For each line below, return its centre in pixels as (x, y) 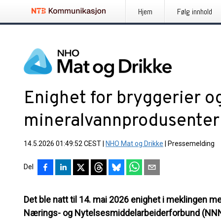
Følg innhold (195, 12)
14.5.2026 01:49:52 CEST (62, 144)
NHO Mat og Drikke (134, 144)
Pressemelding (191, 144)
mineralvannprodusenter (122, 121)
